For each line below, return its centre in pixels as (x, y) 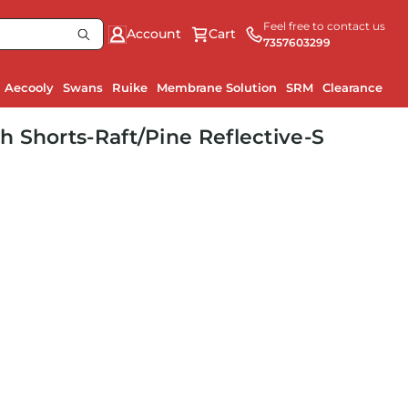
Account (154, 34)
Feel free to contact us (324, 25)
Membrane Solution (217, 87)
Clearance (352, 87)
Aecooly (29, 87)
